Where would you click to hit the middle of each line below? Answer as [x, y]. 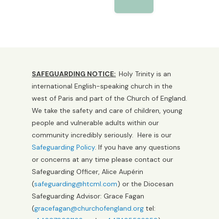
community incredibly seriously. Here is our [102, 135]
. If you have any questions [138, 147]
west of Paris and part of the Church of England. [109, 98]
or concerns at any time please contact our [102, 159]
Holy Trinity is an [145, 74]
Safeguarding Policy [63, 147]
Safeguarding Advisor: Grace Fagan [88, 196]
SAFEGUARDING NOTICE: [74, 74]
